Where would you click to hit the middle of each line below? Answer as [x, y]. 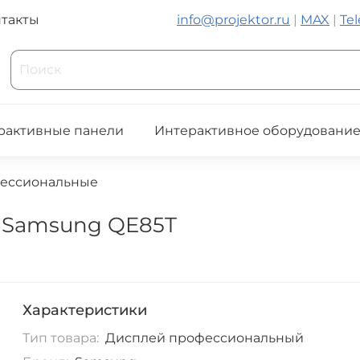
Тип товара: [61, 338]
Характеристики [85, 311]
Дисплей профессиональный [204, 338]
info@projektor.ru [233, 20]
